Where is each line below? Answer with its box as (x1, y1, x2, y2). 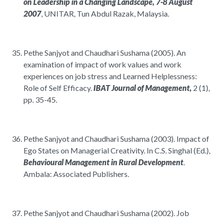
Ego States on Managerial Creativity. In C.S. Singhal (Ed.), (23, 146, 210, 155)
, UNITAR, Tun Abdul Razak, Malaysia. (41, 9, 169, 19)
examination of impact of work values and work (23, 60, 181, 69)
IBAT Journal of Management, (93, 83, 192, 93)
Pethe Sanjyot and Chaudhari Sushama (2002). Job (23, 208, 189, 218)
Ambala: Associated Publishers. (23, 169, 129, 179)
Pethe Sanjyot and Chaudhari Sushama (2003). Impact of (23, 134, 209, 144)
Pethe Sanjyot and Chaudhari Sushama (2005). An (23, 48, 186, 58)
